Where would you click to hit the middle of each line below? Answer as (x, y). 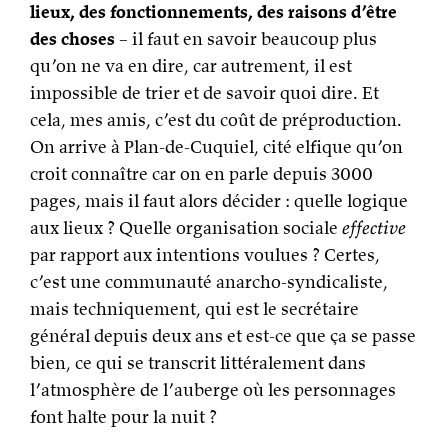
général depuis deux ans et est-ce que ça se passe (223, 335)
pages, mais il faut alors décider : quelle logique (219, 200)
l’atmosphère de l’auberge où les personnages (213, 389)
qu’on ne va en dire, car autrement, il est (191, 65)
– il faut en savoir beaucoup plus (246, 38)
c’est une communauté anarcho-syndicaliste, (209, 281)
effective (374, 227)
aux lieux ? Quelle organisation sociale (186, 227)
